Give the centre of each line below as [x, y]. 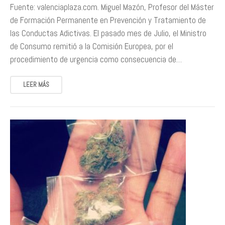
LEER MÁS [36, 85]
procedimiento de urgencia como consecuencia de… [96, 59]
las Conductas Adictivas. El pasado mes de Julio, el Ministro [108, 33]
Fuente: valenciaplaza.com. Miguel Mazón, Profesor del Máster [112, 7]
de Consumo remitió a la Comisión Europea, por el [92, 46]
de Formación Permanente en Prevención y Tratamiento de [108, 20]
